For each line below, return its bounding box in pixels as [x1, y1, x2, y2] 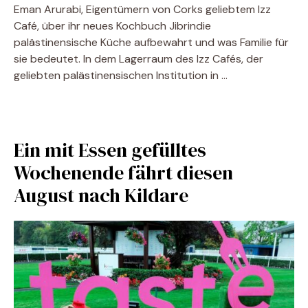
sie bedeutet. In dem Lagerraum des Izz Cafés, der [14, 52, 263, 66]
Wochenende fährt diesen [14, 159, 233, 186]
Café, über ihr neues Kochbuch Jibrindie [14, 19, 211, 33]
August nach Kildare [14, 182, 188, 208]
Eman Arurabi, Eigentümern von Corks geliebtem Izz [14, 2, 271, 16]
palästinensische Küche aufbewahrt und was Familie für [14, 35, 289, 49]
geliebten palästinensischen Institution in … [14, 68, 228, 82]
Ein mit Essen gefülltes [14, 137, 206, 163]
